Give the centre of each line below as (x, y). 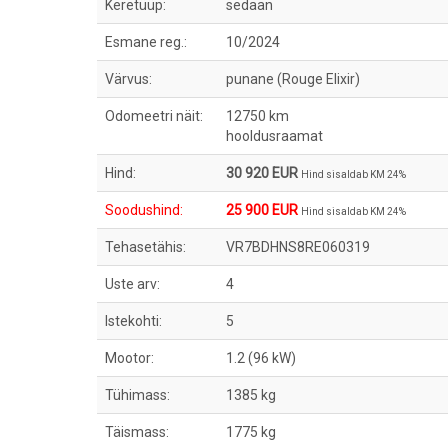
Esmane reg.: (146, 42)
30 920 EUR (263, 173)
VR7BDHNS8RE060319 (298, 247)
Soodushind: (144, 210)
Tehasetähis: (145, 247)
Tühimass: (137, 395)
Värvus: (128, 79)
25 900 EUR (262, 210)
